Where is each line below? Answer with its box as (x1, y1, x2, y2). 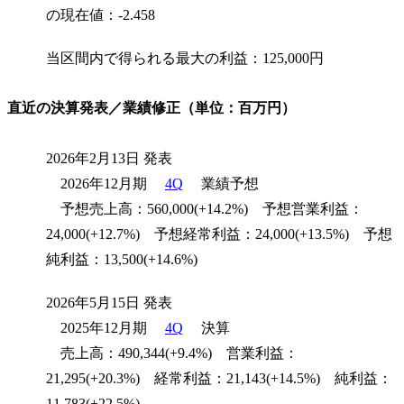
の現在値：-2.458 (46, 6, 155, 23)
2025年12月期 (46, 320, 147, 336)
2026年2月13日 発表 (46, 151, 172, 167)
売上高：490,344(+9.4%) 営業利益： (46, 345, 298, 362)
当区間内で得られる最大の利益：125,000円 (46, 50, 324, 66)
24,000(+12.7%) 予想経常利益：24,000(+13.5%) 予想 (46, 226, 392, 243)
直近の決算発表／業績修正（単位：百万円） (7, 100, 296, 116)
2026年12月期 (46, 176, 147, 192)
